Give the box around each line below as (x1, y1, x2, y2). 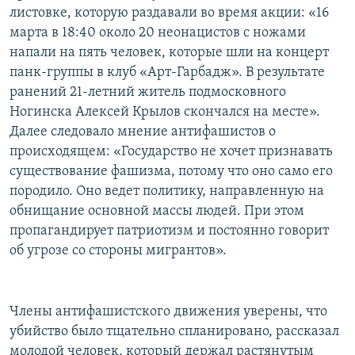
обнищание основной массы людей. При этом (10, 204, 304, 219)
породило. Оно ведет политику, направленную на (10, 184, 324, 200)
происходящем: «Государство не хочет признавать (10, 144, 333, 160)
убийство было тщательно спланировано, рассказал (10, 324, 339, 340)
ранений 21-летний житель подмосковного (10, 85, 286, 101)
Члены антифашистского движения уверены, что (10, 304, 327, 320)
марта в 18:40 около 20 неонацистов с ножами (10, 25, 306, 41)
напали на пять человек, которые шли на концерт (10, 45, 329, 61)
